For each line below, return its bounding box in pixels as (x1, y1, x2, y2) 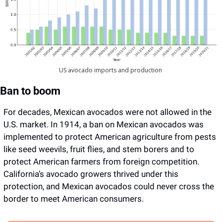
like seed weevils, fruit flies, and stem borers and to (3, 144, 194, 154)
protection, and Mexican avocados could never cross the (3, 181, 214, 191)
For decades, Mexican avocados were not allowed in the (3, 107, 212, 117)
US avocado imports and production (58, 66, 164, 74)
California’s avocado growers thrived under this (3, 169, 178, 179)
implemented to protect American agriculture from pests (3, 132, 216, 142)
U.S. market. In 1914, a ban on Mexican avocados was (3, 119, 204, 129)
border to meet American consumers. (3, 194, 144, 204)
